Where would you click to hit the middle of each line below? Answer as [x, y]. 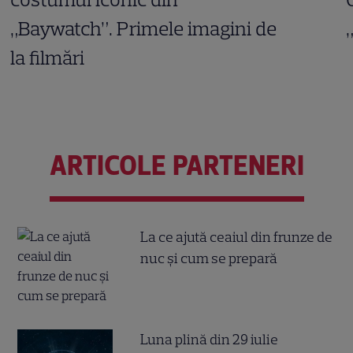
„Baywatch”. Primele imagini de [144, 29]
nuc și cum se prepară [209, 258]
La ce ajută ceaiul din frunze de [237, 237]
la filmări [48, 58]
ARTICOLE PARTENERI [176, 166]
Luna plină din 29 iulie [210, 339]
